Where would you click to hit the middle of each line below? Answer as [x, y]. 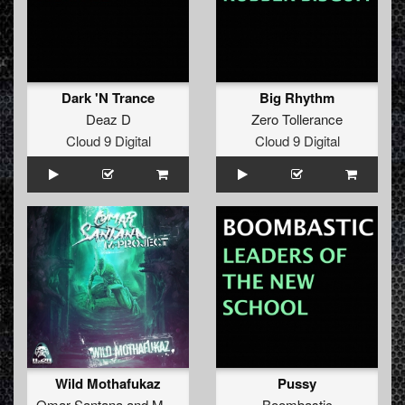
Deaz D [108, 119]
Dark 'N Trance [108, 98]
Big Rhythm [297, 98]
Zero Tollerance [297, 119]
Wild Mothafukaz [108, 384]
